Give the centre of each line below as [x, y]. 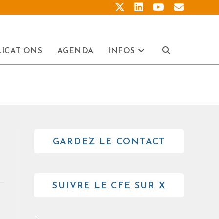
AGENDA [75, 51]
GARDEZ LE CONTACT [109, 142]
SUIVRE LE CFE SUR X [109, 186]
